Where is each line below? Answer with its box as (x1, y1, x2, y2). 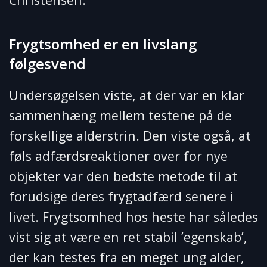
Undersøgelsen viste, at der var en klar (9, 86, 244, 104)
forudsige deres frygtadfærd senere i (9, 188, 234, 206)
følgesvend (9, 54, 86, 74)
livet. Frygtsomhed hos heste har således (9, 208, 258, 226)
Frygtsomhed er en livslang (9, 34, 197, 54)
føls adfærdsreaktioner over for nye (9, 147, 228, 165)
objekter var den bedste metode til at (9, 167, 237, 185)
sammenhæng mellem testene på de (9, 107, 232, 125)
